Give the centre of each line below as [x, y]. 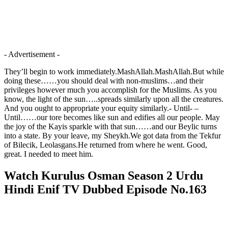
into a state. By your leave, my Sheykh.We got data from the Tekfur [112, 135]
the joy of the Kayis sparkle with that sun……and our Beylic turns [110, 126]
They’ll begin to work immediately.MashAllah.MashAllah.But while [114, 71]
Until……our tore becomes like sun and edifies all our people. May [112, 117]
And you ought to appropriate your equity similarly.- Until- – [101, 108]
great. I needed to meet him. [49, 154]
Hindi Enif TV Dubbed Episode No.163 [105, 189]
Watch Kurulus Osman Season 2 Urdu [104, 175]
